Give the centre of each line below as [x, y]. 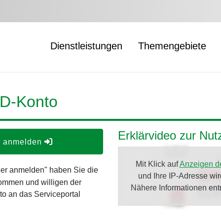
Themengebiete [172, 46]
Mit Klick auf [157, 164]
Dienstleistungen [86, 46]
